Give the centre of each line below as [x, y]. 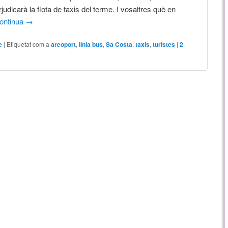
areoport [64, 44]
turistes [164, 44]
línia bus [91, 44]
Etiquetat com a [28, 44]
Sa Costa [119, 44]
